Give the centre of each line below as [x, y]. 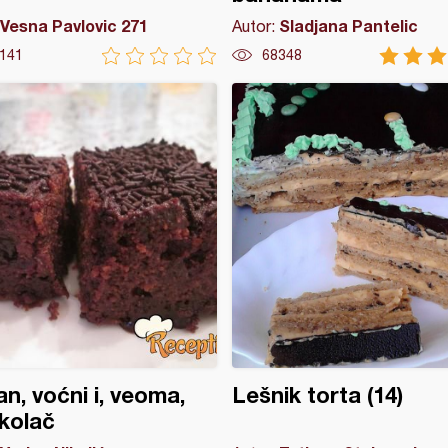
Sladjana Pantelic [348, 25]
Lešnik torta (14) [317, 395]
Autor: [255, 26]
